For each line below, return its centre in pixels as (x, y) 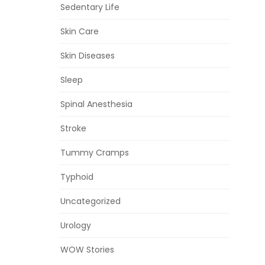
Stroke (73, 129)
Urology (76, 226)
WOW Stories (87, 250)
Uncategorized (91, 201)
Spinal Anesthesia (96, 104)
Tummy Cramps (95, 153)
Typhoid (77, 177)
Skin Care (80, 32)
